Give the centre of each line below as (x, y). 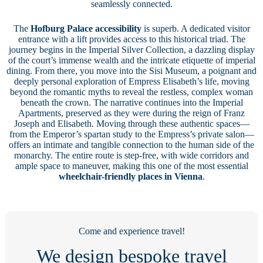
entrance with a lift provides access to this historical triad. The (131, 39)
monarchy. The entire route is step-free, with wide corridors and (131, 155)
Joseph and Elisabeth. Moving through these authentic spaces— (131, 123)
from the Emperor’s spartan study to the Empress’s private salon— (131, 134)
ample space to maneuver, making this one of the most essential (131, 166)
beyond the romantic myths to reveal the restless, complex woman (131, 92)
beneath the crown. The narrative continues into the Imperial (131, 102)
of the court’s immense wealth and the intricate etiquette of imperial (131, 60)
